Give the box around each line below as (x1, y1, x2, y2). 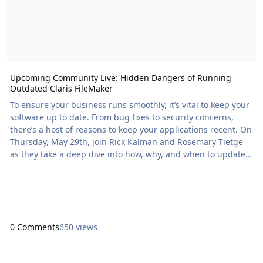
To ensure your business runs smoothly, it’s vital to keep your (9, 99, 249, 110)
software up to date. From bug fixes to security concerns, (9, 112, 234, 123)
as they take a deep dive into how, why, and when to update (9, 149, 245, 160)
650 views (59, 221, 97, 232)
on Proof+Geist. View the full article (72, 186, 148, 197)
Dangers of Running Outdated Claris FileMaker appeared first (9, 173, 253, 184)
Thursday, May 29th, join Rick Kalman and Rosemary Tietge (9, 136, 243, 147)
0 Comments (9, 221, 59, 232)
